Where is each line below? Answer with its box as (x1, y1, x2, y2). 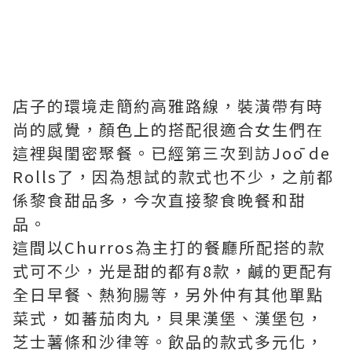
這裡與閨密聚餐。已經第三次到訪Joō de (13, 141, 331, 164)
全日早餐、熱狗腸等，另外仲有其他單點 (13, 283, 324, 306)
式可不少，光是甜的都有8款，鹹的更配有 (13, 259, 334, 282)
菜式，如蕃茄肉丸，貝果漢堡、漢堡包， (13, 306, 324, 329)
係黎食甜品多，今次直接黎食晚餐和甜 (13, 189, 306, 211)
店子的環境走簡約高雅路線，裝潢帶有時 (13, 94, 324, 117)
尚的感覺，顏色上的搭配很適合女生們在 (13, 118, 324, 141)
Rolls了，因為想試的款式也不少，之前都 (13, 165, 334, 188)
